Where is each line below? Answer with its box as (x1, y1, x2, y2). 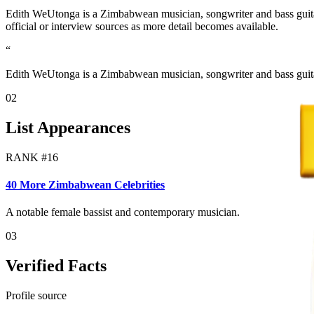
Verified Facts (6, 257, 107, 275)
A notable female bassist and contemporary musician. (6, 206, 240, 219)
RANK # (6, 151, 47, 163)
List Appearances (6, 118, 130, 137)
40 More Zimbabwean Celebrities (6, 179, 165, 191)
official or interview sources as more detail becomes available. (6, 20, 278, 32)
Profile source (6, 289, 67, 302)
